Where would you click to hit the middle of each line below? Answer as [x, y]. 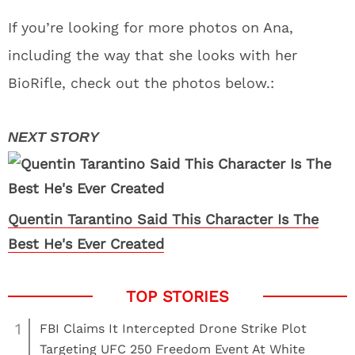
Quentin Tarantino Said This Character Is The [163, 219]
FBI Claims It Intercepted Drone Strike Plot [173, 328]
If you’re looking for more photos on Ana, [151, 27]
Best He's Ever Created [86, 244]
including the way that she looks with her [153, 55]
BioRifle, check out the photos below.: [141, 83]
